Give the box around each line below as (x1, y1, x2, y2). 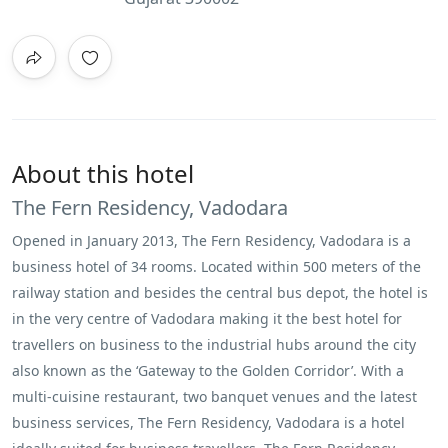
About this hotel (12, 156, 194, 190)
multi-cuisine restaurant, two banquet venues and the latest (12, 386, 417, 406)
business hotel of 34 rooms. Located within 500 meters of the (12, 256, 421, 276)
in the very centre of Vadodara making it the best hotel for (12, 308, 402, 328)
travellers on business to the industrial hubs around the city (12, 334, 416, 354)
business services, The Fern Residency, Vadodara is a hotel (12, 412, 405, 432)
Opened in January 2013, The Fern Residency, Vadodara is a (12, 230, 411, 250)
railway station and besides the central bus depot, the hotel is (12, 282, 428, 302)
